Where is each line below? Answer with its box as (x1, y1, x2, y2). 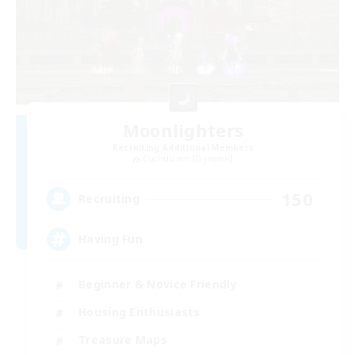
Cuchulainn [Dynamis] (142, 153, 234, 165)
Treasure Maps (78, 332, 167, 348)
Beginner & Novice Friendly (78, 277, 237, 292)
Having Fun (78, 231, 143, 247)
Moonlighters (122, 118, 244, 143)
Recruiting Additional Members (112, 142, 254, 154)
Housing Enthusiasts (78, 304, 200, 320)
